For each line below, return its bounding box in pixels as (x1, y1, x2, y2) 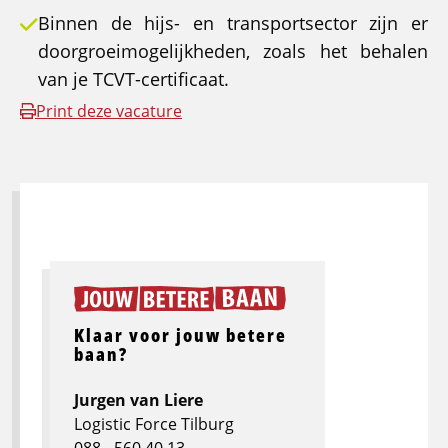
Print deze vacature (36, 100, 182, 123)
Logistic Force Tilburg (74, 413, 234, 436)
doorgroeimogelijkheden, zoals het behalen (38, 39, 428, 64)
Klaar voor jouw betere (74, 323, 287, 348)
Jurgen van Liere (74, 389, 203, 412)
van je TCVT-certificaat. (38, 67, 229, 92)
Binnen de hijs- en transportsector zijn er (38, 11, 428, 36)
